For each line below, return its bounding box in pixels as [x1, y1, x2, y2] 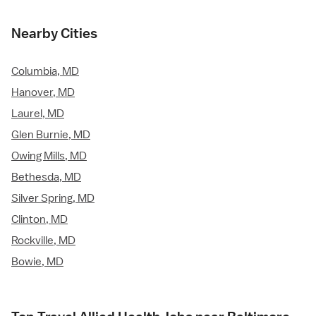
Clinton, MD [11, 212, 68, 227]
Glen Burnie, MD [11, 128, 90, 142]
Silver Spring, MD [11, 191, 95, 206]
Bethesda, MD [11, 170, 81, 185]
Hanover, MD [11, 85, 75, 100]
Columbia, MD [11, 64, 79, 79]
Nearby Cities [11, 25, 97, 42]
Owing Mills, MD [11, 149, 87, 164]
